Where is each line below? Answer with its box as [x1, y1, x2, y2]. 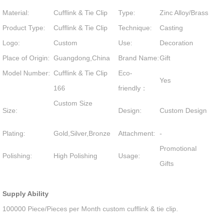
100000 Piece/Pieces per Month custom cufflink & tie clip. [2, 205, 179, 213]
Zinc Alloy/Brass [160, 9, 209, 17]
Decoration [160, 39, 194, 47]
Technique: [118, 24, 152, 32]
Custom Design [160, 107, 207, 114]
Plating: [2, 129, 26, 137]
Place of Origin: [2, 54, 50, 62]
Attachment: [118, 129, 156, 137]
